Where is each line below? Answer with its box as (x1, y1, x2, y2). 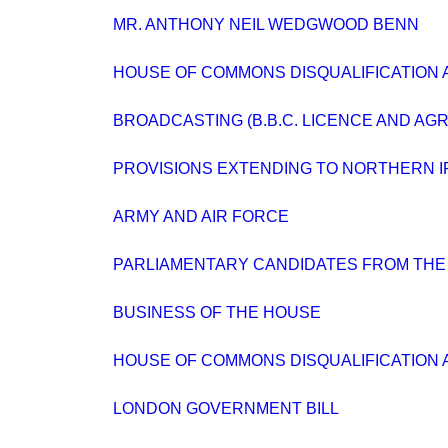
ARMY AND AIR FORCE (113, 208, 289, 225)
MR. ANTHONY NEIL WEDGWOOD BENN (113, 16, 419, 33)
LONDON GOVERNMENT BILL (113, 400, 339, 417)
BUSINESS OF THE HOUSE (113, 304, 321, 321)
